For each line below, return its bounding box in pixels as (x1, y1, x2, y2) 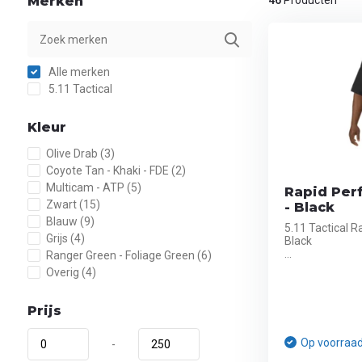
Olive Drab (45, 147, 100, 160)
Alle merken (45, 65, 110, 78)
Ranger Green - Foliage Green (45, 249, 197, 262)
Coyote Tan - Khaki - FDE (45, 164, 171, 177)
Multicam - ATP (45, 181, 127, 194)
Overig (45, 266, 82, 279)
